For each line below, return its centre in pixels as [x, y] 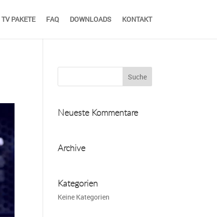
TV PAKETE [18, 19]
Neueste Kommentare [98, 112]
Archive [72, 148]
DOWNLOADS [90, 19]
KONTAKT [137, 19]
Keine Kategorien [84, 197]
